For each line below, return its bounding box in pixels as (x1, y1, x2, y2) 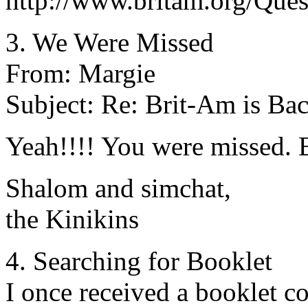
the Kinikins (5, 204, 139, 234)
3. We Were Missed (5, 27, 214, 57)
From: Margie (5, 58, 155, 88)
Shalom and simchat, (5, 173, 231, 203)
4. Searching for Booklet (5, 246, 272, 276)
